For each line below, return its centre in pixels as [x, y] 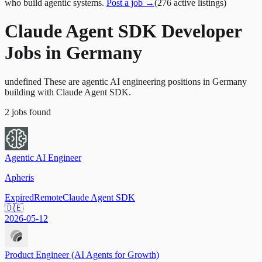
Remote [48, 197]
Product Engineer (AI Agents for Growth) [82, 254]
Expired [19, 197]
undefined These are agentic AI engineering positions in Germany [126, 81]
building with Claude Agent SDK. [68, 92]
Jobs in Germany [73, 53]
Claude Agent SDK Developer [123, 31]
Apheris [19, 177]
